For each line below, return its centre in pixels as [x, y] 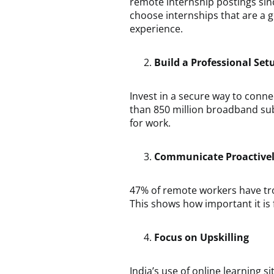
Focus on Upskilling [202, 237]
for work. [150, 123]
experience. [156, 29]
